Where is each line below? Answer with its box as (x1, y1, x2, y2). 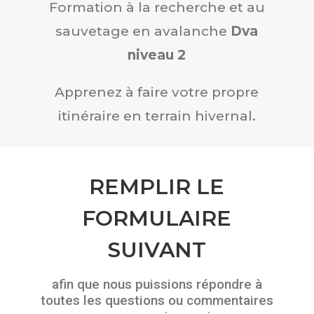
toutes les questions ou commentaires (40, 292, 273, 308)
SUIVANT (107, 236, 206, 263)
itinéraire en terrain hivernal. (57, 107, 256, 124)
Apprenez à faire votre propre (55, 83, 259, 100)
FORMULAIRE (82, 205, 232, 231)
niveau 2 (128, 46, 186, 63)
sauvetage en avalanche (55, 22, 231, 39)
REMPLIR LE (89, 173, 225, 200)
